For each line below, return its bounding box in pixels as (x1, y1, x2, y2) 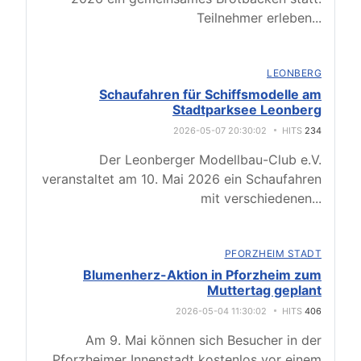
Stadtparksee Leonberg (172, 102, 322, 118)
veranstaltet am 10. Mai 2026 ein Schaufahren (42, 171, 322, 188)
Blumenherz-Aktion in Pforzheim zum (83, 267, 322, 284)
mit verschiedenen (201, 190, 312, 207)
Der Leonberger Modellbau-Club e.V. (99, 151, 322, 168)
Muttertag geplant (207, 282, 322, 299)
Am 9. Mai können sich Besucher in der (85, 332, 322, 349)
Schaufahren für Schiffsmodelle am (99, 86, 322, 103)
